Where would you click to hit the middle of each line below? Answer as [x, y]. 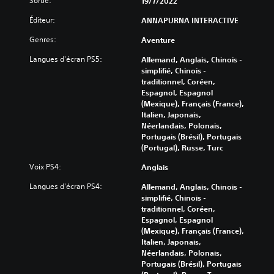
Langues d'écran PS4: [66, 187]
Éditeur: [42, 20]
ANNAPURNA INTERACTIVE [190, 20]
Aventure [158, 40]
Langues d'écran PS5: [66, 59]
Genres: [43, 40]
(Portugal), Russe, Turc [182, 148]
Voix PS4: [45, 167]
